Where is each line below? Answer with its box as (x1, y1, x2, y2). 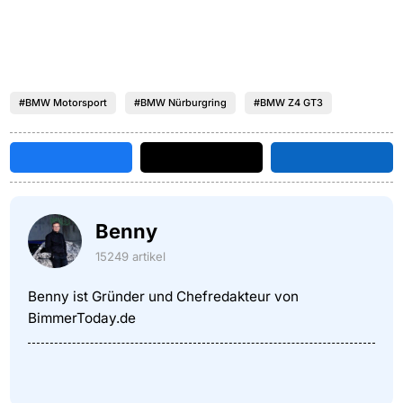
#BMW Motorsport (18, 95, 107, 109)
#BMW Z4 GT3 (253, 95, 323, 109)
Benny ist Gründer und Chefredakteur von (27, 287, 299, 305)
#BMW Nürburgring (133, 95, 227, 109)
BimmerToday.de (27, 309, 136, 327)
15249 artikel (94, 248, 166, 264)
